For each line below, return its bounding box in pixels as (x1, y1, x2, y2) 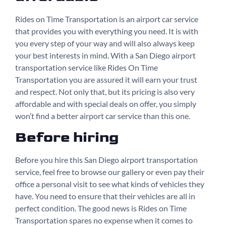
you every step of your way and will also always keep (15, 38, 195, 48)
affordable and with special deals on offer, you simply (15, 98, 196, 108)
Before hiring (15, 129, 119, 146)
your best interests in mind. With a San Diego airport (15, 50, 196, 60)
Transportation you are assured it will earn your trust (15, 74, 197, 84)
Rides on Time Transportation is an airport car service (15, 14, 198, 24)
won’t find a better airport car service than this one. (15, 110, 190, 121)
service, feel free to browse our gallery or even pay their (15, 166, 204, 177)
